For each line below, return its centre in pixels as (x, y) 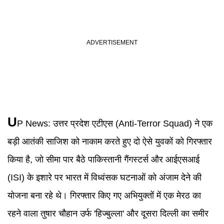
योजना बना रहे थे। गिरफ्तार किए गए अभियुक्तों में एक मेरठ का (104, 195)
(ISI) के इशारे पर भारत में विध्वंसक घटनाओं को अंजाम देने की (104, 177)
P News (32, 123)
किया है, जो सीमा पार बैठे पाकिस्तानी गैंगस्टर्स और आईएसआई (103, 159)
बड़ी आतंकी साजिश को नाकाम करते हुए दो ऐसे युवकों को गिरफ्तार (110, 141)
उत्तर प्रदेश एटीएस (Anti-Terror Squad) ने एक (133, 123)
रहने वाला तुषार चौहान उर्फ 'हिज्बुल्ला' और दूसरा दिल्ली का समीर (108, 213)
